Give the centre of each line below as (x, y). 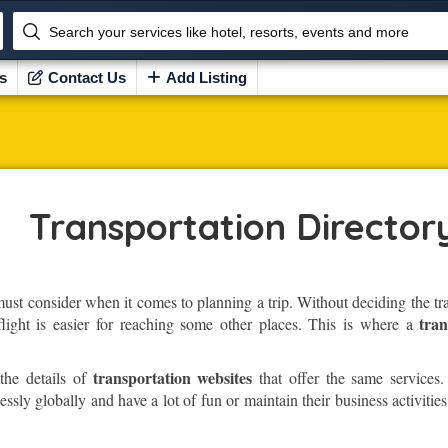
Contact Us (86, 77)
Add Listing (206, 77)
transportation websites (172, 378)
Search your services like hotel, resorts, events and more (229, 32)
